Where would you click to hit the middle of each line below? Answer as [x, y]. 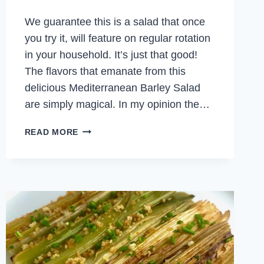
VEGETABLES [108, 197]
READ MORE [52, 132]
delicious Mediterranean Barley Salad [112, 88]
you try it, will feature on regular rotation [117, 39]
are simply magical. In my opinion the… [117, 105]
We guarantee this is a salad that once [115, 22]
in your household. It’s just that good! [111, 55]
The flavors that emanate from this [105, 72]
